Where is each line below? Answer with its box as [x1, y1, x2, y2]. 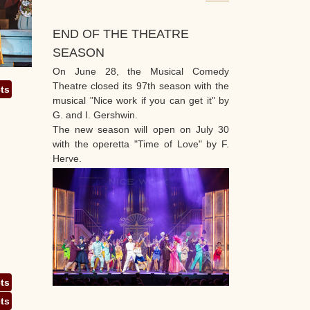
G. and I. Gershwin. [53, 109, 138, 120]
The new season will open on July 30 [53, 124, 229, 135]
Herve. [53, 153, 82, 164]
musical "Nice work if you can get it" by [53, 95, 229, 106]
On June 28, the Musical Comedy [53, 66, 229, 77]
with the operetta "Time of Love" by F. [53, 138, 229, 149]
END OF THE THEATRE [53, 27, 189, 41]
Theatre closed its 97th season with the [53, 80, 229, 91]
